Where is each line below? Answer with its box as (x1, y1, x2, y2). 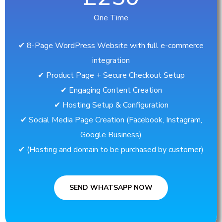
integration (92, 55, 130, 66)
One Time (94, 12, 128, 24)
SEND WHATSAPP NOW (69, 183, 153, 193)
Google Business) (80, 129, 142, 141)
